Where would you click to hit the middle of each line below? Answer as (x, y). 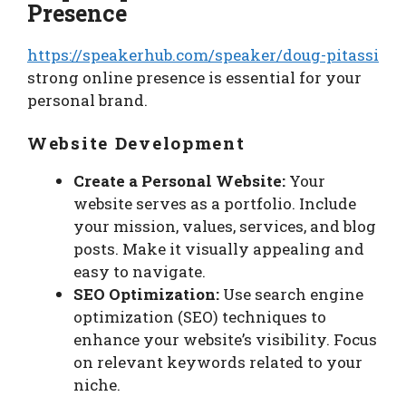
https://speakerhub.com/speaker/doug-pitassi (203, 54)
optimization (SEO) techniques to (200, 317)
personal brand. (87, 100)
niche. (97, 385)
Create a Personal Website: (179, 181)
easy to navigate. (140, 272)
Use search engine (291, 295)
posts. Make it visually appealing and (219, 249)
